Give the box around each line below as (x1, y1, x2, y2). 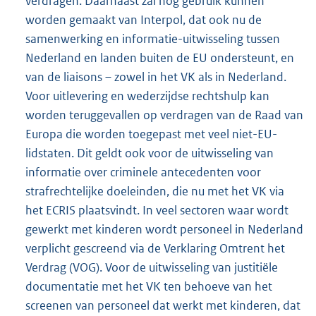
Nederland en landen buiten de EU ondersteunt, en (25, 49, 294, 66)
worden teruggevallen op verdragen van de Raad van (25, 107, 303, 123)
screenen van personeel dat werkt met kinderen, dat (25, 297, 300, 313)
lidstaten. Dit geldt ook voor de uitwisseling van (25, 145, 274, 161)
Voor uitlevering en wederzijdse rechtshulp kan (25, 87, 269, 104)
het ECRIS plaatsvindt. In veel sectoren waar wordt (25, 202, 288, 218)
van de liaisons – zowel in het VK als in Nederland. (25, 68, 286, 85)
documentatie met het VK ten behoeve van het (25, 278, 272, 294)
